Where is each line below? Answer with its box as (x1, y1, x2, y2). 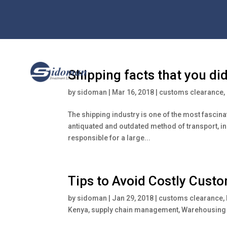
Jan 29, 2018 (112, 194, 154, 202)
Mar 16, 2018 (112, 88, 155, 96)
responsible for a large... (68, 133, 151, 142)
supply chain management (91, 205, 179, 214)
